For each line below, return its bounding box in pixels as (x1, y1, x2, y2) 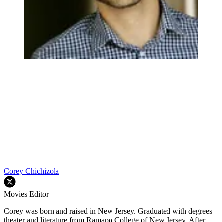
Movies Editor (4, 190, 49, 199)
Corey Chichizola (4, 167, 59, 176)
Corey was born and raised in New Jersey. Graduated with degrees (4, 207, 212, 216)
